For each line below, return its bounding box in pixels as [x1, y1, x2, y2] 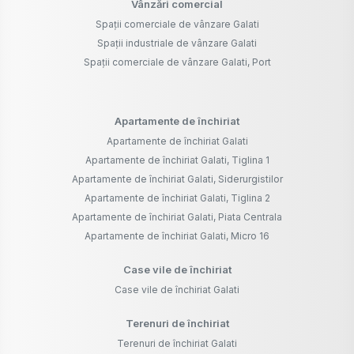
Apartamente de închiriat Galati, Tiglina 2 [84, 192, 270, 205]
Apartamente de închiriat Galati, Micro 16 [85, 230, 269, 243]
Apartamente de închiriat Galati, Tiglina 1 [85, 154, 269, 167]
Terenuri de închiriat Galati [117, 337, 237, 350]
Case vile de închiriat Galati [115, 284, 239, 296]
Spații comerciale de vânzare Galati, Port [83, 56, 271, 69]
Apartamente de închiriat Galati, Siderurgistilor [71, 173, 283, 186]
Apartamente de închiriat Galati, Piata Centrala [72, 211, 282, 224]
